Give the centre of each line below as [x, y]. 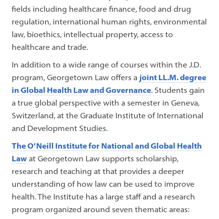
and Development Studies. [60, 128]
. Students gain [178, 90]
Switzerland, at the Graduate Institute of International [108, 115]
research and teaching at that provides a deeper [98, 171]
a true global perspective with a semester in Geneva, [106, 103]
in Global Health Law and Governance [82, 90]
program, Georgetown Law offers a [76, 77]
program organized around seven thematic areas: [101, 209]
